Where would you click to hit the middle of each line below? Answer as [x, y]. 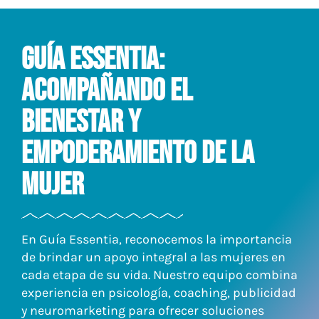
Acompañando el [107, 90]
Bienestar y [81, 122]
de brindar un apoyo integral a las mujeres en [153, 257]
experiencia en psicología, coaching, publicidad [159, 293]
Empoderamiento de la [138, 153]
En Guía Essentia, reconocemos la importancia [157, 240]
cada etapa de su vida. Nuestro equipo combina [159, 275]
